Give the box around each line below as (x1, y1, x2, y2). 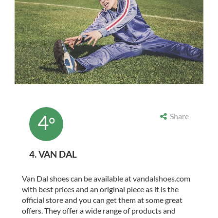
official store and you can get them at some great (22, 195, 182, 204)
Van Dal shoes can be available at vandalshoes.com (22, 173, 190, 183)
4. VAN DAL (29, 148, 77, 160)
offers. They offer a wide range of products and (22, 205, 176, 215)
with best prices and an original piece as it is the (22, 184, 179, 194)
